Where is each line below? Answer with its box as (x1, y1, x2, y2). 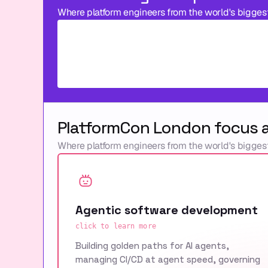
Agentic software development (75, 202, 258, 218)
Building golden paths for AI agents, (75, 239, 229, 251)
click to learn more (75, 221, 156, 230)
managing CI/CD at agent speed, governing (75, 253, 260, 265)
